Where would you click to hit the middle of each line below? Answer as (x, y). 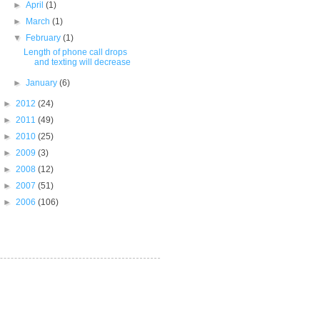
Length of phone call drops (76, 52)
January (42, 83)
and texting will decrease (83, 62)
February (44, 38)
